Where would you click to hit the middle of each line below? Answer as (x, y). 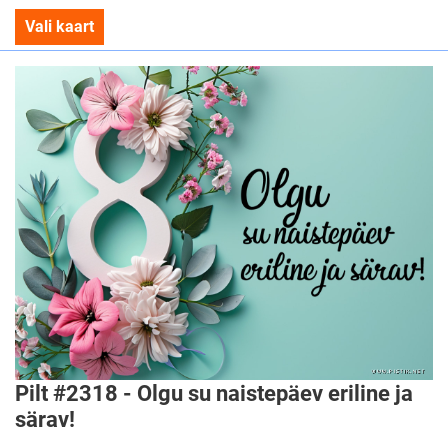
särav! (45, 418)
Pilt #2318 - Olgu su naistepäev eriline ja (214, 392)
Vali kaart (59, 26)
